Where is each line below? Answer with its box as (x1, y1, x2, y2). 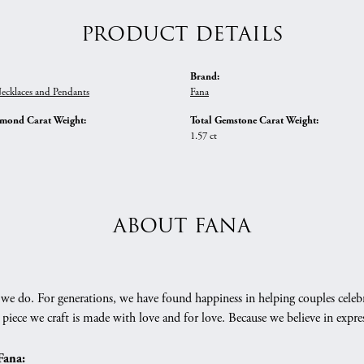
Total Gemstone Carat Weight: (190, 114, 318, 127)
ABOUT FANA (113, 212, 251, 240)
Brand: (190, 70, 219, 83)
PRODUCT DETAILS (80, 20, 284, 49)
